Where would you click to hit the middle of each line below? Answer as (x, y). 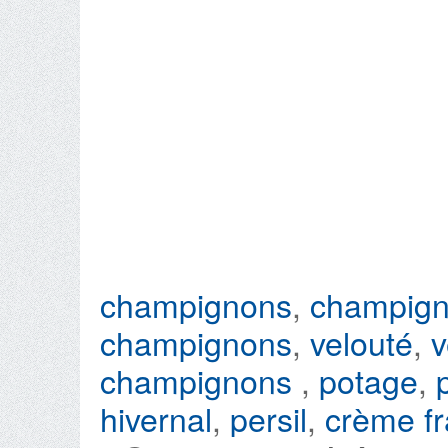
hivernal (156, 418)
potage (368, 380)
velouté (361, 342)
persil (268, 418)
